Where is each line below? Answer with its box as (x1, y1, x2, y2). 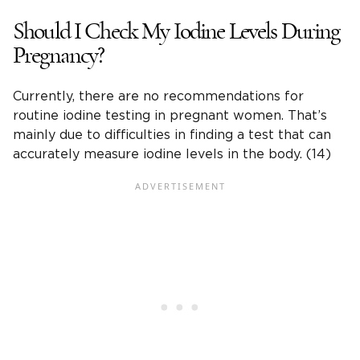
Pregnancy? (13, 43, 104, 68)
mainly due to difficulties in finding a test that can (13, 129, 331, 142)
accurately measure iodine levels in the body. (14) (13, 148, 331, 162)
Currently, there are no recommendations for (13, 90, 304, 104)
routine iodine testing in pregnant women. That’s (13, 109, 327, 123)
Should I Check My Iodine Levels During (13, 19, 340, 44)
